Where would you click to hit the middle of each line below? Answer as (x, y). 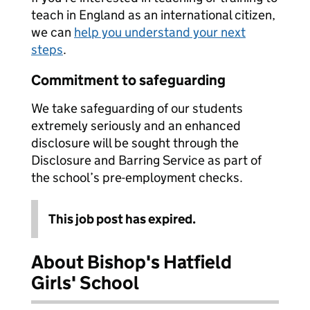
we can (53, 32)
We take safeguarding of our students (137, 108)
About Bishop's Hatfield (131, 262)
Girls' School (85, 283)
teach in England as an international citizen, (153, 15)
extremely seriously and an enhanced (136, 126)
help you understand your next (160, 32)
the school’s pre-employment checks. (137, 177)
